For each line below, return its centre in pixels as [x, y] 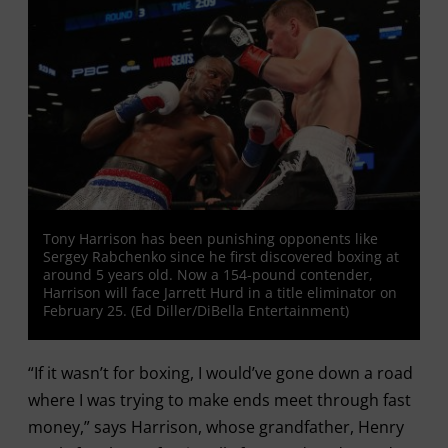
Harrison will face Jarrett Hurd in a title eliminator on [219, 292]
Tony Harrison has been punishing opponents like [210, 238]
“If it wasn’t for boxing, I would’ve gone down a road [220, 373]
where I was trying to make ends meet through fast [219, 400]
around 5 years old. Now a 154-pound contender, [207, 274]
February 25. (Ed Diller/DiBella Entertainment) [195, 310]
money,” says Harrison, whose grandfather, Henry [215, 427]
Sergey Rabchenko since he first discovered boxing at [220, 256]
